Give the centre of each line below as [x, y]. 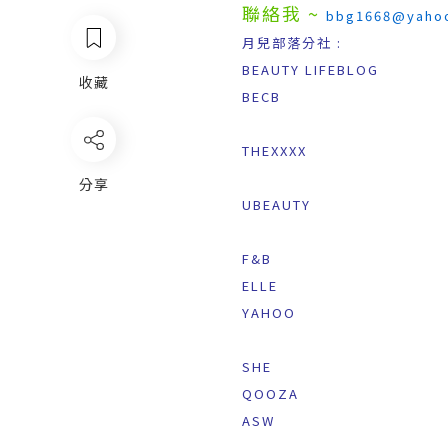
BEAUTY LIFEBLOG [310, 70]
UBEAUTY [276, 205]
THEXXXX [274, 151]
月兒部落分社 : [292, 43]
